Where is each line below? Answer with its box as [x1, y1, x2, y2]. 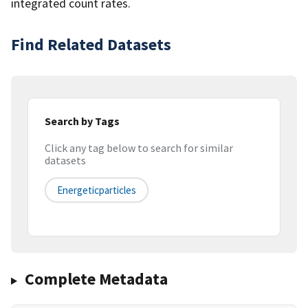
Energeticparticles [57, 184, 136, 197]
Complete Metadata [24, 268, 168, 290]
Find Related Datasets [11, 33, 171, 55]
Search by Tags [45, 113, 120, 128]
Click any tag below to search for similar [45, 141, 233, 155]
